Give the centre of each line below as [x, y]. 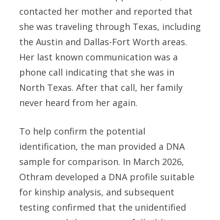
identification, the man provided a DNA [102, 146]
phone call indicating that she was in [97, 72]
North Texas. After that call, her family [101, 87]
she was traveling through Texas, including [110, 26]
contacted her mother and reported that [106, 11]
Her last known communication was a [98, 57]
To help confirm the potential [82, 131]
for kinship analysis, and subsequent [97, 192]
